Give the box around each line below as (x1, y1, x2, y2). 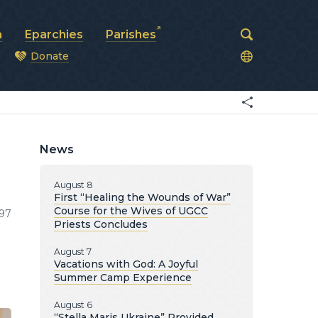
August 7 (54, 246, 92, 257)
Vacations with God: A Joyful (54, 258, 198, 270)
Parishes (106, 28, 156, 41)
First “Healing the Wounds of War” (54, 191, 231, 204)
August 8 (54, 180, 93, 190)
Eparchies (25, 28, 83, 41)
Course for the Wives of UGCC (54, 204, 208, 217)
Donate (31, 50, 69, 62)
